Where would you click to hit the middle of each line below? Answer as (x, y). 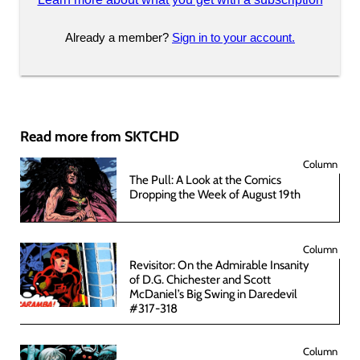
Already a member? (119, 37)
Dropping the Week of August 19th (215, 194)
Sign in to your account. (233, 37)
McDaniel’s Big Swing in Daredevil (213, 294)
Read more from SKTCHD (100, 136)
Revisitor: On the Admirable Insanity (219, 265)
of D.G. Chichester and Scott (200, 279)
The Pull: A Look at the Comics (205, 180)
